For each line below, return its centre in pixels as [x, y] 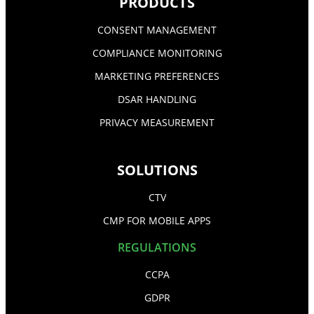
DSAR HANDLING [157, 99]
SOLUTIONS [157, 170]
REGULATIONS [157, 247]
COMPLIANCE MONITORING [157, 53]
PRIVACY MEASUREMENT [157, 122]
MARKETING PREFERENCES [157, 76]
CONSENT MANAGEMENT [157, 29]
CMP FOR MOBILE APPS [157, 220]
